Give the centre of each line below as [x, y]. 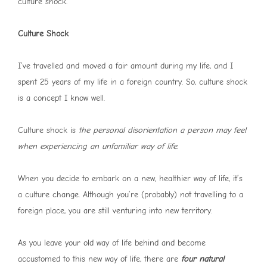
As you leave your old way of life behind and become [112, 243]
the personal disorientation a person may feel [162, 131]
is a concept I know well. [63, 98]
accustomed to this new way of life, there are [100, 259]
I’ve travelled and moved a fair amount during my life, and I [125, 66]
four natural [203, 259]
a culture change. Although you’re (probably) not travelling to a [131, 195]
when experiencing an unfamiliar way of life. [98, 147]
